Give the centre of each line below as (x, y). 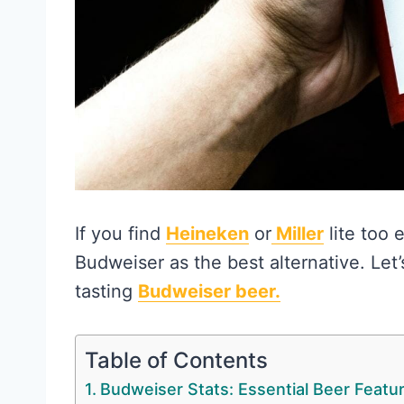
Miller (298, 234)
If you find (120, 234)
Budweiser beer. (209, 292)
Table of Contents (176, 360)
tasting (106, 292)
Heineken (207, 234)
